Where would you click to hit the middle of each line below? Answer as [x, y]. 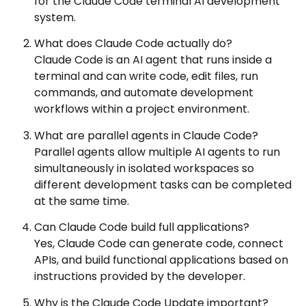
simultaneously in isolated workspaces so [144, 168]
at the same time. [82, 201]
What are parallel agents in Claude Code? [146, 135]
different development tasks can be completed [163, 184]
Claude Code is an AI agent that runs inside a [153, 60]
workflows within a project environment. [142, 109]
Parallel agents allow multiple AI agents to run [157, 152]
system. [55, 18]
